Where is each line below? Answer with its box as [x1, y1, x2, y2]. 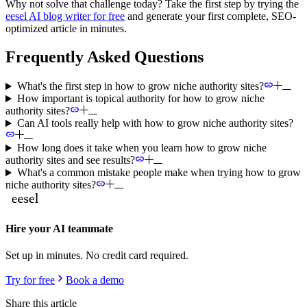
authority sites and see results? [5, 154, 135, 167]
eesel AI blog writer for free [5, 10, 125, 22]
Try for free [5, 273, 55, 286]
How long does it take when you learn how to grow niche [16, 142, 267, 154]
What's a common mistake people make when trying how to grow [16, 167, 301, 179]
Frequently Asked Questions [5, 48, 204, 66]
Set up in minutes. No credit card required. [5, 249, 188, 261]
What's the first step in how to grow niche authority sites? [16, 80, 264, 93]
